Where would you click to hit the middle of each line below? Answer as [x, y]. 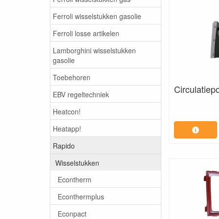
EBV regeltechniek [81, 94]
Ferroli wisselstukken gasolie [97, 16]
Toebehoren [72, 77]
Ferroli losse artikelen [86, 33]
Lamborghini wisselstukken [94, 50]
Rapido [64, 145]
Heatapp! [67, 128]
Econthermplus [81, 196]
